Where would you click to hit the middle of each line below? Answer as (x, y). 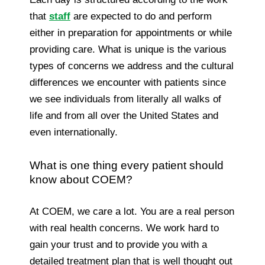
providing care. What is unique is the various (128, 49)
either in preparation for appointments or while (131, 33)
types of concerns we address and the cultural (132, 66)
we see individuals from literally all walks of (125, 99)
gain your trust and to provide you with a (118, 244)
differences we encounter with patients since (128, 82)
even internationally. (74, 132)
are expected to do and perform (141, 16)
